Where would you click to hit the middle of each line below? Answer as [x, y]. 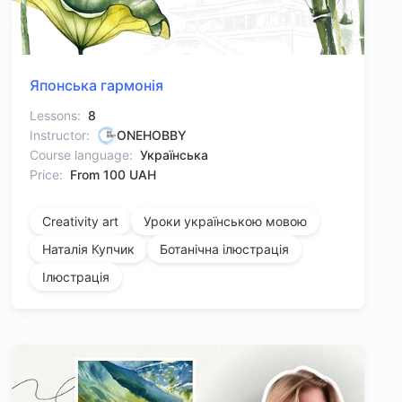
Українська [174, 155]
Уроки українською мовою [225, 222]
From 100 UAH [113, 175]
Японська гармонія [96, 86]
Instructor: [59, 135]
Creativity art [80, 222]
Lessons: [55, 116]
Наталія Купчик [88, 249]
